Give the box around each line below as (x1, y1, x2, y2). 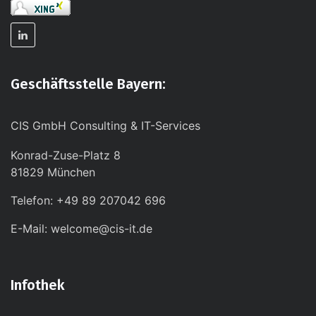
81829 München (11, 165, 95, 180)
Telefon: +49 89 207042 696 (11, 193, 166, 208)
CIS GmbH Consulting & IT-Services (11, 119, 200, 133)
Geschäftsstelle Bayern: (11, 75, 166, 93)
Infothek (11, 276, 65, 294)
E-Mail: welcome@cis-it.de (11, 221, 152, 236)
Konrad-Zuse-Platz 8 (11, 148, 121, 163)
